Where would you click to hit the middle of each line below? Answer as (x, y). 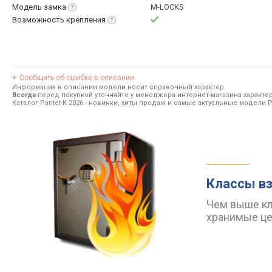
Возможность (39, 20)
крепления (86, 20)
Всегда (24, 95)
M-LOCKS (167, 7)
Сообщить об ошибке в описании (77, 78)
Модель (28, 7)
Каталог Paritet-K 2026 (48, 103)
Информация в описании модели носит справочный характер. (119, 87)
